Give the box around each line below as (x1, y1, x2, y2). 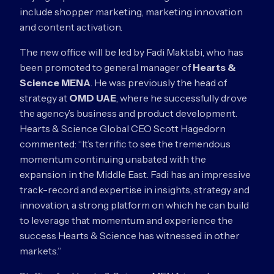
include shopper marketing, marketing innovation (20, 6, 243, 18)
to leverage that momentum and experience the (20, 214, 233, 226)
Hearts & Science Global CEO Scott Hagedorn (20, 122, 226, 135)
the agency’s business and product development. (20, 107, 237, 119)
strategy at (20, 92, 69, 104)
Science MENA (20, 76, 91, 89)
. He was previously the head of (91, 76, 227, 89)
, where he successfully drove (116, 92, 247, 104)
